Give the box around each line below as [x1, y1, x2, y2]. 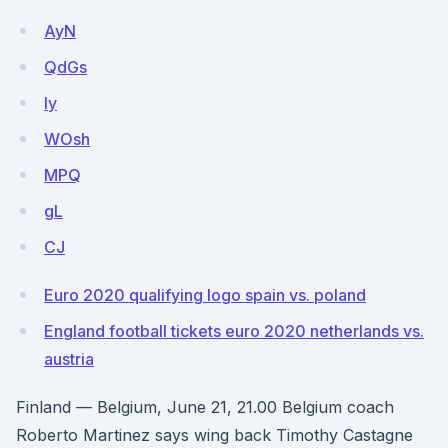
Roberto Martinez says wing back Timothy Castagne [16, 425, 413, 445]
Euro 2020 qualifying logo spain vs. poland [44, 285, 366, 305]
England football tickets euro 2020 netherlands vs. [44, 321, 424, 341]
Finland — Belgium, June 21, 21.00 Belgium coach [16, 397, 394, 417]
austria [44, 349, 94, 369]
